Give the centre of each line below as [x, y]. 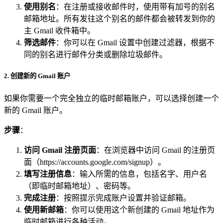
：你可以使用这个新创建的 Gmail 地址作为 [139, 210]
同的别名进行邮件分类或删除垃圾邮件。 [96, 55]
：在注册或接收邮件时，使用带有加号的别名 [135, 7]
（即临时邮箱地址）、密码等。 [80, 186]
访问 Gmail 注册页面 [60, 150]
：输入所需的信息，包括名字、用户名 [139, 174]
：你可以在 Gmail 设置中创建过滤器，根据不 [135, 43]
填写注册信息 [48, 174]
